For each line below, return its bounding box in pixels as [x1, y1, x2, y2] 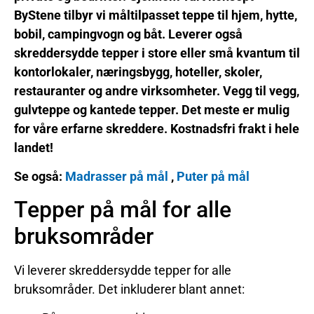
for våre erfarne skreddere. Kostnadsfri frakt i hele [14, 121, 299, 136]
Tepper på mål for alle [14, 196, 231, 223]
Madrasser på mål [65, 169, 168, 184]
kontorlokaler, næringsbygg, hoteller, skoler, [14, 64, 262, 79]
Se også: [14, 169, 65, 184]
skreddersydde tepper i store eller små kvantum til [14, 46, 300, 60]
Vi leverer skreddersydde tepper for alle [14, 262, 231, 278]
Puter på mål [177, 169, 250, 184]
